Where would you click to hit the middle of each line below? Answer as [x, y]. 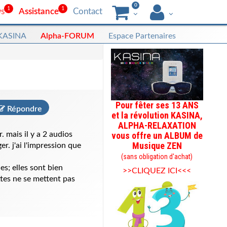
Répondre [24, 109]
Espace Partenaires [142, 36]
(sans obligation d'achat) [157, 157]
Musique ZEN [157, 146]
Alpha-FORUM [67, 36]
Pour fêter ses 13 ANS [157, 105]
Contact [88, 11]
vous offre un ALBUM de [157, 136]
